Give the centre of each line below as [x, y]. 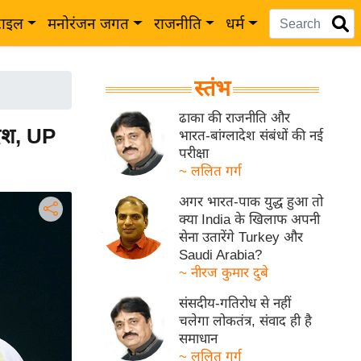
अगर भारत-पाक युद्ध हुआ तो [251, 202]
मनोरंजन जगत [89, 24]
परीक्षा [194, 154]
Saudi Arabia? [221, 255]
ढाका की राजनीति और [235, 118]
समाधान [199, 339]
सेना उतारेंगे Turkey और [241, 237]
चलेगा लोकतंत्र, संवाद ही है [246, 321]
